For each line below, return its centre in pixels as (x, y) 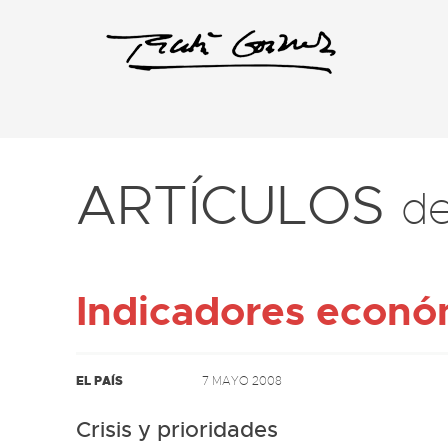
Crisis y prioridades (177, 430)
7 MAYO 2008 (242, 380)
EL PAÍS (99, 381)
